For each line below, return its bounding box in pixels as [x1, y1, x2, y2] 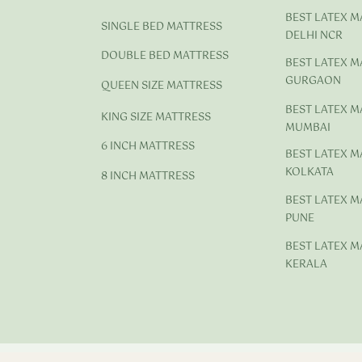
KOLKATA [285, 164, 334, 182]
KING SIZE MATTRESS [101, 107, 211, 125]
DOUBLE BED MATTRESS [101, 48, 229, 65]
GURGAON [285, 73, 341, 90]
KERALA [285, 255, 327, 273]
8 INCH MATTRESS [101, 168, 195, 186]
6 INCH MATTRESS [101, 138, 195, 156]
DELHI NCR [285, 27, 343, 44]
